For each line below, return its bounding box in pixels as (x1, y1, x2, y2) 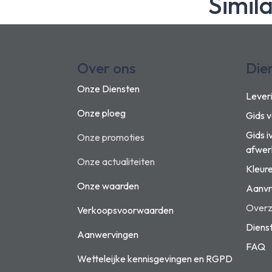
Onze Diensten (77, 83, 140, 95)
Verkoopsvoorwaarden (77, 204, 174, 216)
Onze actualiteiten (77, 155, 155, 168)
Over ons (77, 59, 135, 77)
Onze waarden (77, 180, 139, 192)
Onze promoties (77, 131, 144, 143)
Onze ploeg (77, 107, 126, 119)
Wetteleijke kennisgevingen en (77, 253, 206, 265)
